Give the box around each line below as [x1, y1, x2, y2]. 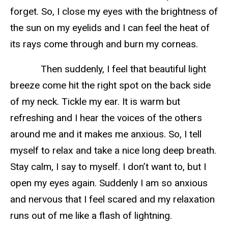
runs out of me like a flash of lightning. [10, 209, 172, 221]
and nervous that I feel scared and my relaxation [10, 193, 215, 205]
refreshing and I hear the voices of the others [10, 111, 202, 124]
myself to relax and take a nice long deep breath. [10, 144, 216, 156]
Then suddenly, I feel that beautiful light [10, 63, 206, 75]
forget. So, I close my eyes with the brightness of [10, 6, 218, 18]
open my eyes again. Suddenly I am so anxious [10, 177, 208, 189]
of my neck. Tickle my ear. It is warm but [10, 95, 180, 107]
